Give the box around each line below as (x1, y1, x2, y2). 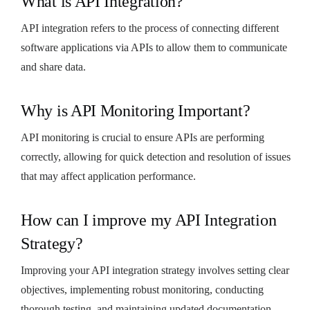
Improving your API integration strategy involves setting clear (21, 264, 289, 276)
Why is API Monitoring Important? (21, 101, 250, 120)
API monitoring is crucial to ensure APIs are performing (21, 131, 264, 143)
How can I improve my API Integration (21, 210, 277, 229)
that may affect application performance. (21, 170, 196, 182)
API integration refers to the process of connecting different (21, 21, 279, 34)
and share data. (21, 60, 86, 73)
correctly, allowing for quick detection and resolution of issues (21, 150, 291, 163)
